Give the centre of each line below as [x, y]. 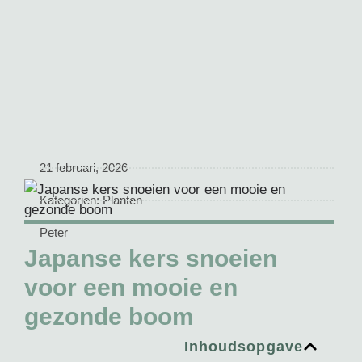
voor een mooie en [131, 288]
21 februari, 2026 [84, 167]
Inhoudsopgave [243, 346]
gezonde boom [109, 317]
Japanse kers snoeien [151, 259]
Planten [123, 200]
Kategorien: [70, 200]
